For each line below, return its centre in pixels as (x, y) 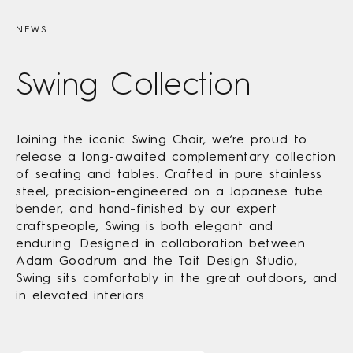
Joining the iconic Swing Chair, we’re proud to (162, 139)
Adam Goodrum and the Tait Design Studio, (157, 260)
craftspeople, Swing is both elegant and (145, 225)
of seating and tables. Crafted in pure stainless (169, 173)
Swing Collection (134, 83)
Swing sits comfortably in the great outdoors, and (176, 277)
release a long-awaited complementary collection (176, 156)
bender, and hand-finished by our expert (147, 208)
